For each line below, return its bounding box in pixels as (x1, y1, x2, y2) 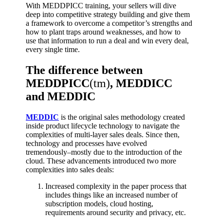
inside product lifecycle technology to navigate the (26, 121, 180, 130)
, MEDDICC (110, 76, 172, 90)
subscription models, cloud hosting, (45, 199, 153, 208)
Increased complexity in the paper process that (45, 182, 186, 190)
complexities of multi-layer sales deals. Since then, (26, 130, 180, 139)
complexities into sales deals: (26, 165, 114, 174)
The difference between (26, 63, 143, 76)
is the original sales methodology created (59, 112, 185, 121)
